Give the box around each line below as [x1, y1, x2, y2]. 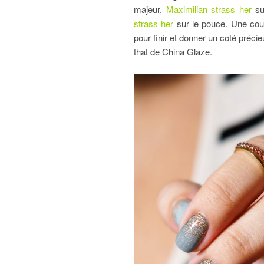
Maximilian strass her [166, 3, 252, 16]
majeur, [134, 3, 166, 16]
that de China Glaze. [134, 45, 212, 58]
